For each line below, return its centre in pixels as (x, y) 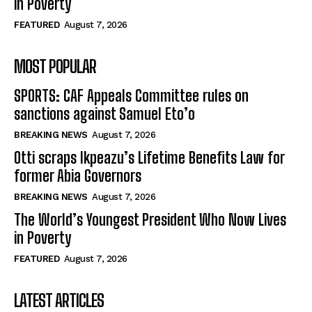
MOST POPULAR (55, 67)
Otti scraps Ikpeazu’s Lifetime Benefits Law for (149, 158)
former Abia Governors (78, 176)
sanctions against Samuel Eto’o (104, 114)
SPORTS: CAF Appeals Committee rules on (131, 96)
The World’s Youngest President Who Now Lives (150, 220)
